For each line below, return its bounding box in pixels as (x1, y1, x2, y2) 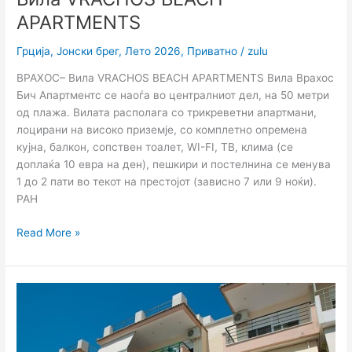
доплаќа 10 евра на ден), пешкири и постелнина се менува (16, 158, 332, 171)
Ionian (16, 301, 47, 314)
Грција (16, 44, 51, 57)
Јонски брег (57, 44, 119, 57)
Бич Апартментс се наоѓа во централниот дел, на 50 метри (16, 89, 330, 102)
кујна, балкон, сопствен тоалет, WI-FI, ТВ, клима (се (16, 141, 294, 154)
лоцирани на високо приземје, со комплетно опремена (16, 123, 308, 137)
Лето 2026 (125, 44, 181, 57)
